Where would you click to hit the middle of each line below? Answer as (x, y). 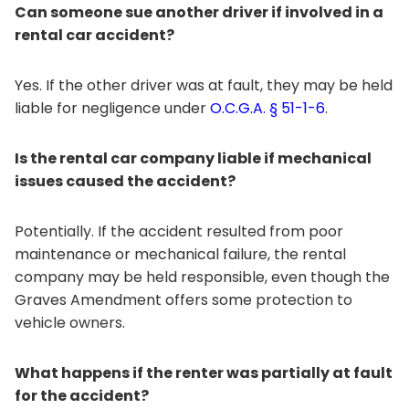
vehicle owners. (70, 323)
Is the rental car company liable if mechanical (193, 158)
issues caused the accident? (125, 181)
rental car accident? (94, 35)
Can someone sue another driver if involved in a (199, 12)
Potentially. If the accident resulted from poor (179, 231)
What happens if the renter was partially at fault (204, 373)
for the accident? (82, 396)
